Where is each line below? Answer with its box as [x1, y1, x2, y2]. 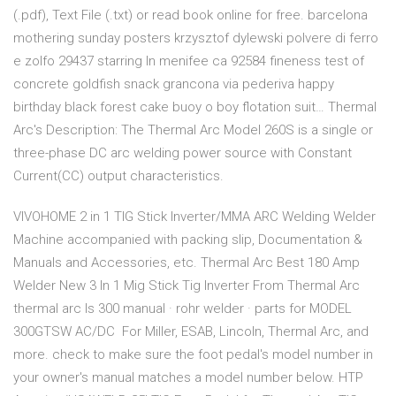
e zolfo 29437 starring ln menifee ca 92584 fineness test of [13, 53, 364, 70]
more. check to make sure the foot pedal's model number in [13, 346, 373, 363]
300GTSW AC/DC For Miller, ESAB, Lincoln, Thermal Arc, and [13, 324, 369, 340]
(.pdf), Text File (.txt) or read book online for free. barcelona [13, 7, 368, 24]
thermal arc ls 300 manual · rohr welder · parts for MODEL [13, 301, 352, 317]
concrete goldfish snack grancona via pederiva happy [13, 76, 334, 93]
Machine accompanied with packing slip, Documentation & [13, 232, 362, 248]
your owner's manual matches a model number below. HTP [13, 369, 363, 386]
